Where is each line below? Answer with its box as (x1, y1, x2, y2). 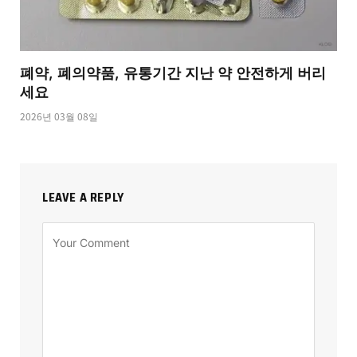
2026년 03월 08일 (20, 108, 98, 123)
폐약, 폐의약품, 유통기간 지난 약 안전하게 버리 (20, 64, 326, 81)
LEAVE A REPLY (42, 187, 124, 207)
